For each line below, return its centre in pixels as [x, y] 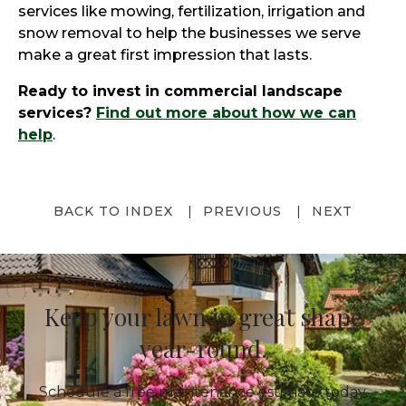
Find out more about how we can [226, 112]
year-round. [203, 348]
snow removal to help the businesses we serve [189, 33]
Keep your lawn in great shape [203, 316]
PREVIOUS [242, 211]
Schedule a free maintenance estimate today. [203, 392]
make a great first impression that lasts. [165, 54]
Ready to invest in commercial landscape [180, 91]
